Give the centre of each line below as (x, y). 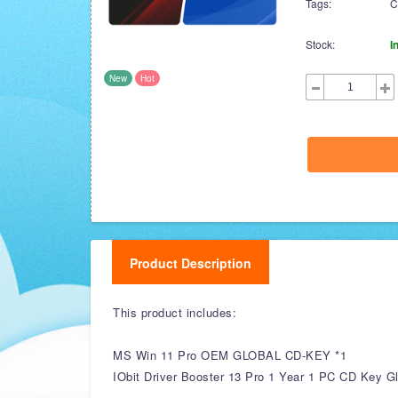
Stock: (320, 44)
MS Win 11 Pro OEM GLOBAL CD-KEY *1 (230, 355)
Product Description (191, 263)
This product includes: (175, 312)
